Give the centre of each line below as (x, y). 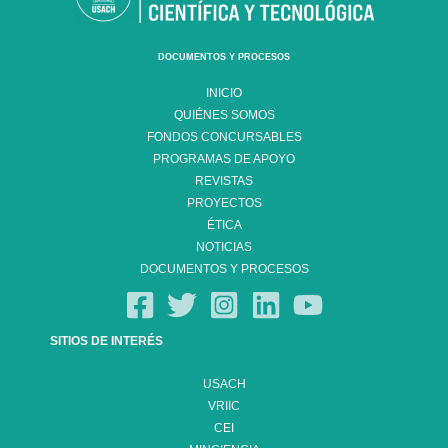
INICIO (224, 92)
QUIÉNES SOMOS (224, 114)
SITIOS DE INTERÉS (106, 340)
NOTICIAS (224, 246)
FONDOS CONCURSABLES (224, 136)
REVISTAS (224, 180)
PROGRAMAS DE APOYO (224, 158)
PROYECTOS (224, 202)
